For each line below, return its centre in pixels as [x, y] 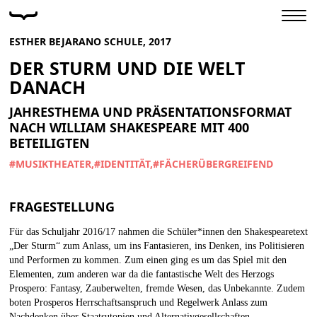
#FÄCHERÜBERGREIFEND [213, 164]
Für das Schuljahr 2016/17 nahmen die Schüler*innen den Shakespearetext [158, 232]
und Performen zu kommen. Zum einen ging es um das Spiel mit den [148, 260]
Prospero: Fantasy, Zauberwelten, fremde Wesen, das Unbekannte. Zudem [157, 288]
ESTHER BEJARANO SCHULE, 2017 [90, 41]
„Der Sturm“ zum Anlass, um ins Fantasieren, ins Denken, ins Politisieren [157, 246]
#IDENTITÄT [122, 164]
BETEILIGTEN [50, 143]
